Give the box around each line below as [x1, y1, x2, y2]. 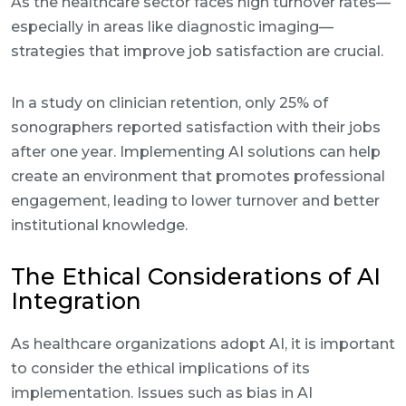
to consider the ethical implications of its [11, 360, 310, 377]
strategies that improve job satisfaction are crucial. [11, 43, 383, 60]
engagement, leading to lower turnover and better [11, 192, 380, 209]
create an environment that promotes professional [11, 168, 385, 185]
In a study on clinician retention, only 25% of [11, 94, 328, 111]
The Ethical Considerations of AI [11, 263, 381, 290]
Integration [11, 287, 141, 314]
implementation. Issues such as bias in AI [11, 384, 313, 401]
